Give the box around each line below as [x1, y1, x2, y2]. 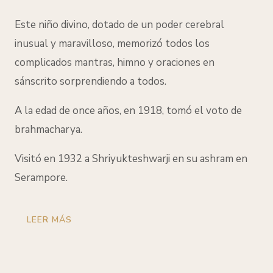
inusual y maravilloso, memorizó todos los [15, 37, 210, 51]
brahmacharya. [15, 122, 82, 137]
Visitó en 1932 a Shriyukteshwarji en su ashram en [15, 152, 247, 166]
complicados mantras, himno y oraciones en [15, 55, 214, 70]
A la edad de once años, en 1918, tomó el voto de [15, 104, 242, 118]
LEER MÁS [27, 214, 72, 226]
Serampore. [15, 171, 68, 185]
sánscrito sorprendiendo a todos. [15, 74, 169, 89]
